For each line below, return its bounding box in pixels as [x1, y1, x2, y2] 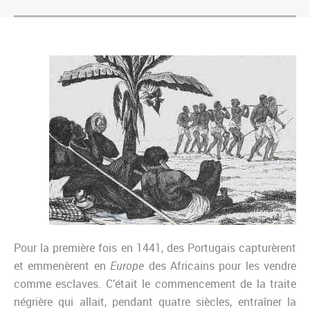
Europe [110, 258, 145, 274]
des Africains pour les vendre [144, 258, 296, 274]
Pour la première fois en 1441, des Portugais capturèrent [14, 240, 296, 256]
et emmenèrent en [14, 258, 111, 274]
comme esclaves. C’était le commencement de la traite [14, 276, 296, 292]
